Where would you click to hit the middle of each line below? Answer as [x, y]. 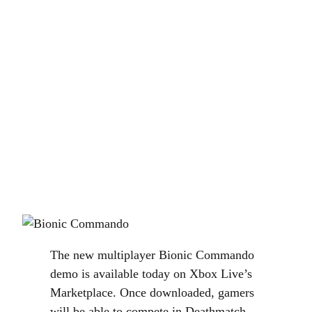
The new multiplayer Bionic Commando [152, 255]
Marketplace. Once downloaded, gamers [152, 292]
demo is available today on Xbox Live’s [151, 274]
